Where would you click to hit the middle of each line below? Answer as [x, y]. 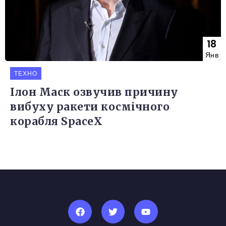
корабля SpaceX [56, 122]
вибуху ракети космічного [90, 107]
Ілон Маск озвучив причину [94, 93]
